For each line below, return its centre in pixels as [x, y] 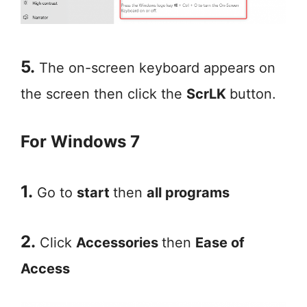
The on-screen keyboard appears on [155, 67]
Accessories [119, 242]
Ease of [220, 242]
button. [253, 94]
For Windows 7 [80, 141]
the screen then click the [103, 94]
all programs [188, 192]
